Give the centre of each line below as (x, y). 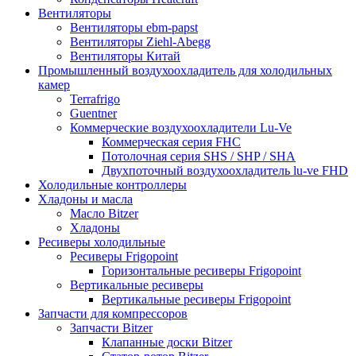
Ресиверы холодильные (102, 242)
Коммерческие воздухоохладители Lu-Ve (181, 127)
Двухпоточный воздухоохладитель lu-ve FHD (225, 170)
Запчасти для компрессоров (113, 313)
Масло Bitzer (104, 213)
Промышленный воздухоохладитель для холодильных (185, 70)
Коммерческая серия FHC (171, 141)
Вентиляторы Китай (125, 56)
